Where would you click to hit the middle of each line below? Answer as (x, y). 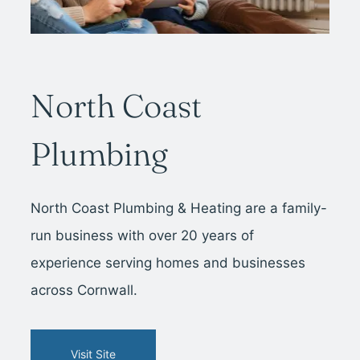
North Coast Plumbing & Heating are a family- (179, 208)
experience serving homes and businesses (168, 262)
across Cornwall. (84, 290)
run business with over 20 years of (143, 235)
